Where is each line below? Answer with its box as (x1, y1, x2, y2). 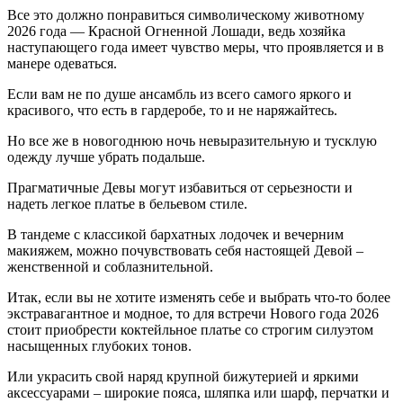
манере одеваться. (7, 55, 117, 71)
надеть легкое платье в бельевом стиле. (7, 195, 247, 211)
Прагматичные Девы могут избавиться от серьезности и (7, 179, 353, 195)
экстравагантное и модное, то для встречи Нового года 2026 (7, 305, 379, 321)
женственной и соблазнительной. (7, 258, 213, 274)
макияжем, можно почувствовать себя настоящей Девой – (7, 242, 363, 258)
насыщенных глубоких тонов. (7, 337, 192, 354)
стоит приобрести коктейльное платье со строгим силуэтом (7, 321, 373, 337)
